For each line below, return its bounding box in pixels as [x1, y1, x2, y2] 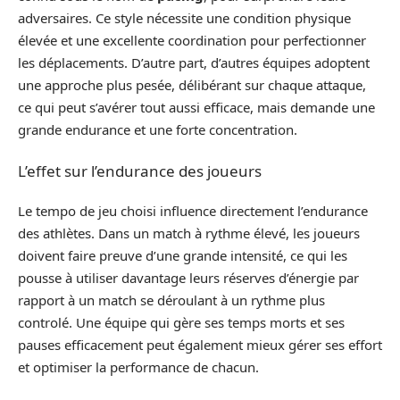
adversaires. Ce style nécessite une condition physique [18, 9, 351, 27]
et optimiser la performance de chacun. [18, 358, 259, 376]
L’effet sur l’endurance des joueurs [18, 160, 262, 181]
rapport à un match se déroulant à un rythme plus [18, 291, 325, 309]
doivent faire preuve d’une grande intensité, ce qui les [18, 246, 347, 264]
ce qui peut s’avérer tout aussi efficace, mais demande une [18, 98, 375, 116]
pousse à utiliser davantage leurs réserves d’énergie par [18, 269, 359, 287]
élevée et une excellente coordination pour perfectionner [18, 31, 366, 49]
